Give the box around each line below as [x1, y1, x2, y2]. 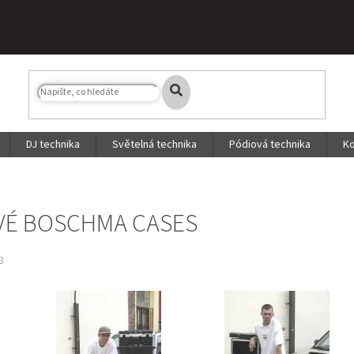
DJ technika [26, 137, 80, 153]
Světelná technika [112, 137, 197, 153]
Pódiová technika [229, 137, 311, 153]
